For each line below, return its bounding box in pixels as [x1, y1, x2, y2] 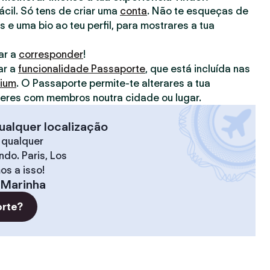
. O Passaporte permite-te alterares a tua [16, 77, 210, 89]
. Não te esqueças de [147, 5, 248, 17]
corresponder [19, 48, 83, 60]
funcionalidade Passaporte [18, 63, 145, 75]
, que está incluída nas [145, 63, 250, 75]
